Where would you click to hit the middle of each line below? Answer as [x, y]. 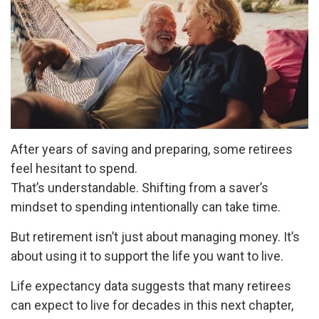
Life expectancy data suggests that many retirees [151, 286]
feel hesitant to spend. [74, 169]
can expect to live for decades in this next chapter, [152, 305]
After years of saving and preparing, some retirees [152, 150]
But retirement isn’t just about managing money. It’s [155, 237]
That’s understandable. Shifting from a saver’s [140, 188]
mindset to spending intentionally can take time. [146, 207]
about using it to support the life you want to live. [147, 256]
